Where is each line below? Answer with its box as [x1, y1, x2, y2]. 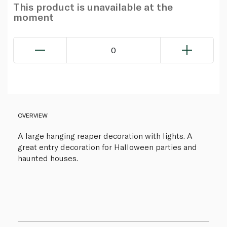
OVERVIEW [18, 111, 48, 119]
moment [13, 10, 54, 23]
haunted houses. [18, 153, 78, 163]
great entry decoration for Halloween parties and [18, 142, 197, 152]
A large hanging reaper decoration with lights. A [18, 131, 193, 141]
